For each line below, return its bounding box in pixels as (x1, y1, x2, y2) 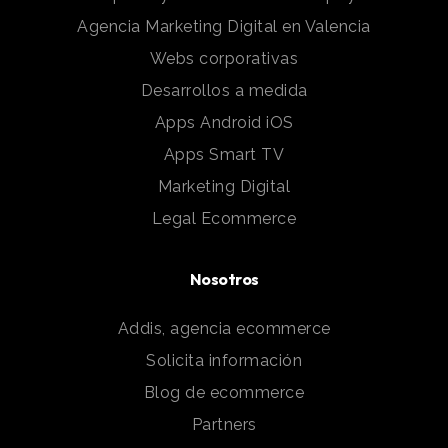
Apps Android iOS (154, 113, 294, 133)
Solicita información (146, 351, 302, 371)
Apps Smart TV (163, 145, 285, 165)
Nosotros (189, 269, 259, 290)
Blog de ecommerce (143, 383, 305, 403)
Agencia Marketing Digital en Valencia (77, 17, 371, 37)
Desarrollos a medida (140, 81, 308, 101)
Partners (191, 415, 257, 435)
